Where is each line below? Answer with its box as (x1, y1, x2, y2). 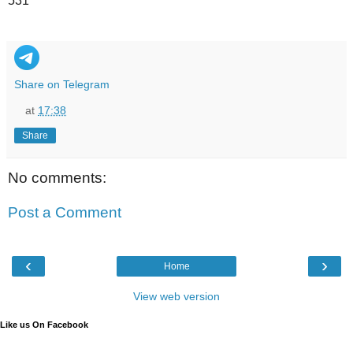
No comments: (8, 169, 106, 187)
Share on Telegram (14, 78, 110, 91)
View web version (133, 290, 220, 303)
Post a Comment (8, 203, 121, 221)
